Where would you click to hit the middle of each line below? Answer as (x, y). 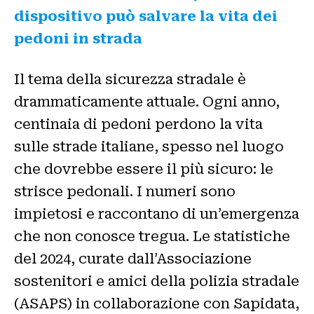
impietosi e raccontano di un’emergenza (157, 214)
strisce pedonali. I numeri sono (125, 192)
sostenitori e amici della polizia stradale (157, 281)
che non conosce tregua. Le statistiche (152, 237)
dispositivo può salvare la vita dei (146, 16)
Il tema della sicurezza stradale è (130, 80)
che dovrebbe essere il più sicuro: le (144, 169)
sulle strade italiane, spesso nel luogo (149, 147)
